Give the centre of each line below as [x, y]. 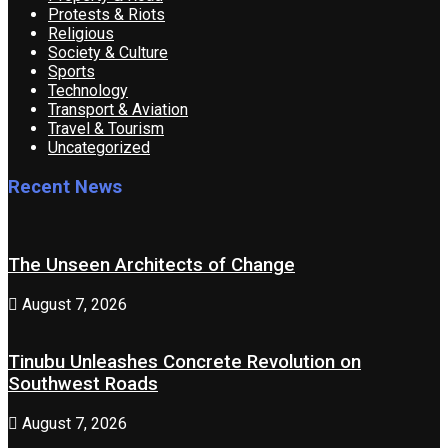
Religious [81, 33]
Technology [88, 90]
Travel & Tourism [106, 128]
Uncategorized [99, 147]
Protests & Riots [106, 14]
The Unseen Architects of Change [151, 265]
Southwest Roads [83, 384]
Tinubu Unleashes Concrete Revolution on [184, 362]
